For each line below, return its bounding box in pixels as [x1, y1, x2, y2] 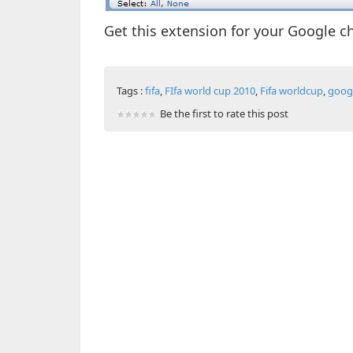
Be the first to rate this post [160, 106, 288, 121]
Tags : [117, 84, 145, 98]
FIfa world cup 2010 [165, 84, 255, 98]
